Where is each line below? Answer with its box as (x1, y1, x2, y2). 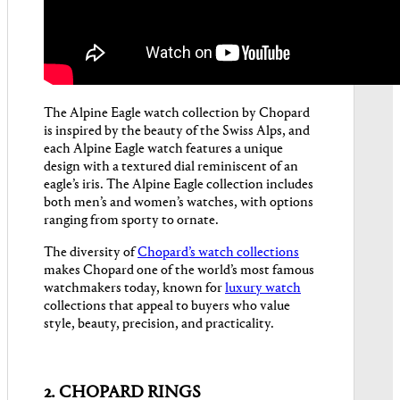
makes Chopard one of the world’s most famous (44, 263, 314, 279)
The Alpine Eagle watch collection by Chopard (44, 106, 310, 121)
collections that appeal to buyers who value (44, 299, 290, 314)
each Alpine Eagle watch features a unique (44, 142, 283, 157)
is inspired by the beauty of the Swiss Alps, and (44, 124, 310, 139)
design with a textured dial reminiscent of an (44, 160, 298, 175)
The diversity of (44, 246, 137, 261)
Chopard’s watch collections (137, 246, 299, 261)
